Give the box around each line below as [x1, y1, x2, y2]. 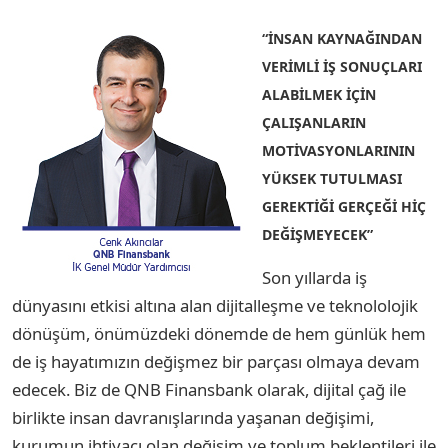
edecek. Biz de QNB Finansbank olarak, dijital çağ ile [12, 377, 406, 401]
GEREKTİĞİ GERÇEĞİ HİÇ [262, 196, 426, 216]
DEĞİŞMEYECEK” [262, 224, 373, 244]
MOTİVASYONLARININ [262, 140, 415, 160]
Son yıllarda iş [262, 265, 367, 289]
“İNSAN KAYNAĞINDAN [262, 28, 422, 48]
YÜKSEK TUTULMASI [262, 168, 402, 188]
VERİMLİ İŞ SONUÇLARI [262, 56, 422, 76]
